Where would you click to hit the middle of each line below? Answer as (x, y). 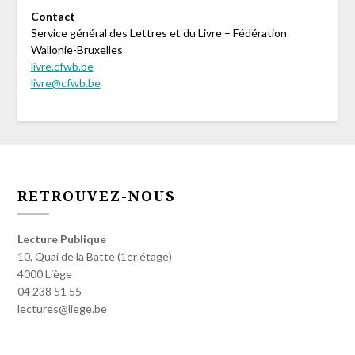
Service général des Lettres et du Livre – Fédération (158, 33)
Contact (53, 17)
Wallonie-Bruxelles (76, 50)
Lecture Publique (62, 239)
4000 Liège (45, 273)
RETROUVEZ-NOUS (97, 195)
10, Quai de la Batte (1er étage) (95, 256)
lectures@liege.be (63, 308)
